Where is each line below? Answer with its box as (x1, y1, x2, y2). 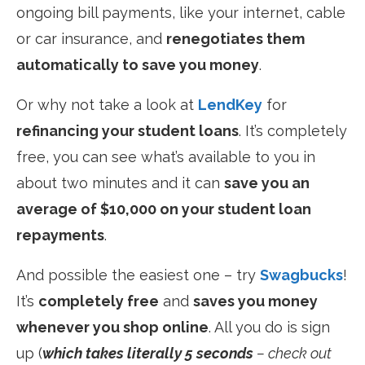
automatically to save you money (16, 55, 259, 73)
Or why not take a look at (16, 95, 198, 113)
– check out (257, 344, 332, 362)
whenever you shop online (16, 318, 209, 336)
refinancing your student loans (16, 121, 239, 139)
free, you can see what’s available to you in (16, 147, 315, 165)
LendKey (198, 95, 262, 113)
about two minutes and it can (16, 174, 224, 191)
